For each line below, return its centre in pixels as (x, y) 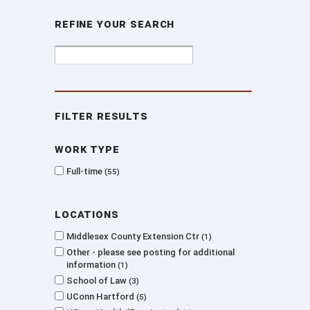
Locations (87, 214)
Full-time (85, 171)
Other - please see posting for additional (151, 252)
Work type (87, 149)
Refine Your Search (115, 24)
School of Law (98, 281)
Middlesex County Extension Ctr (134, 236)
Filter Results (101, 116)
